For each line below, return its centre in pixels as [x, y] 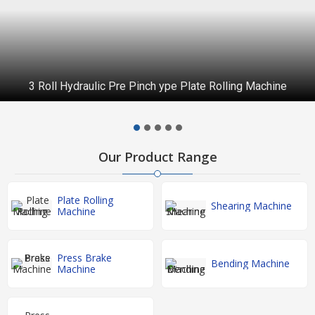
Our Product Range [157, 157]
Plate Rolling [85, 200]
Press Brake [84, 258]
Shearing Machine [251, 206]
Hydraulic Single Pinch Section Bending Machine [157, 86]
